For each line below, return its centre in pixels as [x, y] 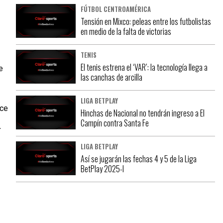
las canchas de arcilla [111, 77]
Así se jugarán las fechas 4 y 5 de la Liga [139, 159]
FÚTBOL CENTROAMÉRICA [116, 9]
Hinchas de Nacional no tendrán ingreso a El [143, 113]
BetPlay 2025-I [102, 169]
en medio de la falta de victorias [126, 31]
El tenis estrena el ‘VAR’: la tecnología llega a [144, 67]
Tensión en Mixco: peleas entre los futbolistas [146, 21]
